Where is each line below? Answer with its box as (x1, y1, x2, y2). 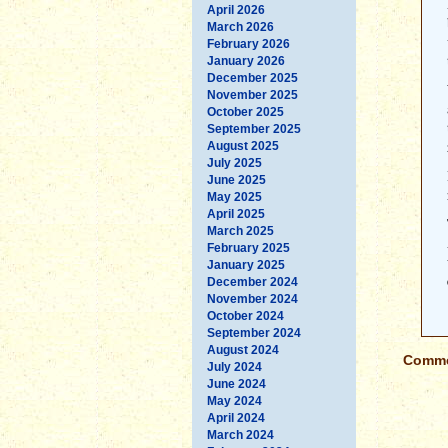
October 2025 (207, 104, 284, 119)
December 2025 (207, 70, 298, 85)
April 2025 (207, 206, 265, 221)
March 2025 (207, 223, 274, 238)
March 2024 (207, 427, 274, 442)
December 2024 (207, 274, 298, 289)
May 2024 (207, 393, 262, 408)
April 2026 (207, 2, 265, 17)
